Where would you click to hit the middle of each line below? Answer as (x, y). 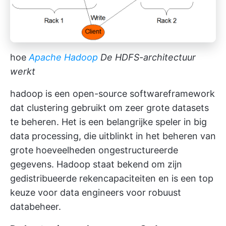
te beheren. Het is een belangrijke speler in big (108, 122)
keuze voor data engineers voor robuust (96, 193)
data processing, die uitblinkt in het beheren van (113, 136)
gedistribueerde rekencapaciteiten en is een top (112, 179)
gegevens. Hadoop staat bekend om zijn (96, 164)
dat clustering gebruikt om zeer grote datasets (109, 108)
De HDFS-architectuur (148, 58)
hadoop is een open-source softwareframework (112, 94)
